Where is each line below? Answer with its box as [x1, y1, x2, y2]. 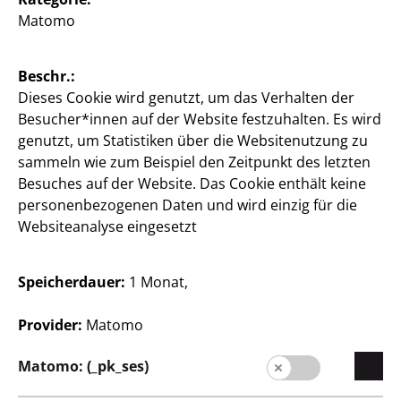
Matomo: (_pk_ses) [18, 356, 149, 376]
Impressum [170, 327, 249, 347]
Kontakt [183, 255, 236, 276]
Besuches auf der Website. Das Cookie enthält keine [18, 174, 367, 193]
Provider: [18, 315, 83, 335]
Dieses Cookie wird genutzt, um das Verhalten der [18, 88, 355, 107]
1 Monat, [125, 272, 189, 292]
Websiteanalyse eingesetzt [18, 217, 201, 236]
